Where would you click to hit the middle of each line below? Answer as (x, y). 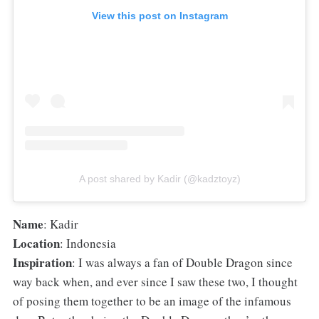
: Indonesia (88, 244)
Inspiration (42, 263)
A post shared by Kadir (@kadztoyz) (159, 178)
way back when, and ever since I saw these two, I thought (155, 282)
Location (36, 244)
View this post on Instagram (159, 15)
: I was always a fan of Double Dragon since (182, 263)
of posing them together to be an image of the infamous (152, 301)
